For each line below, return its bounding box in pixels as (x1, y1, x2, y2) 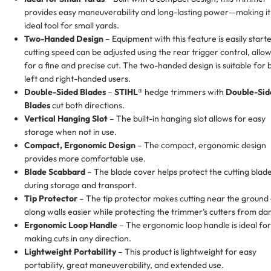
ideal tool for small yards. (24, 19, 119, 31)
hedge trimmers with (143, 86, 226, 97)
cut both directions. (50, 99, 125, 111)
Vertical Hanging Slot (24, 113, 108, 124)
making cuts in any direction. (24, 232, 131, 244)
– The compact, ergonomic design (135, 139, 266, 151)
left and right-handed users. (24, 73, 131, 84)
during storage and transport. (24, 179, 137, 191)
